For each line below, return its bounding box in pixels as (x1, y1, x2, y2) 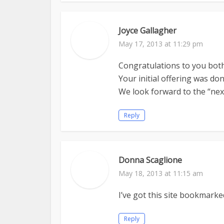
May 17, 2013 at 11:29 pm (118, 39, 203, 48)
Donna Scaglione (118, 154, 182, 165)
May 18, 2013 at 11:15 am (118, 168, 203, 178)
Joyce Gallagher (118, 25, 176, 36)
